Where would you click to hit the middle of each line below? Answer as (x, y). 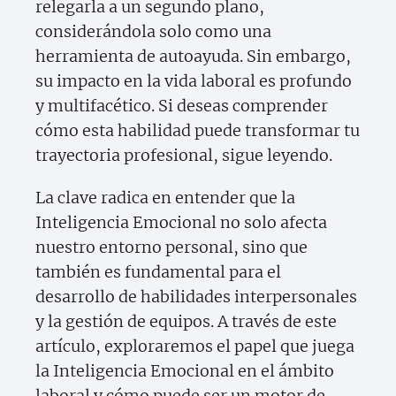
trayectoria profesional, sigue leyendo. (184, 156)
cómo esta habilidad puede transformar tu (198, 131)
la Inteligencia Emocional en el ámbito (185, 371)
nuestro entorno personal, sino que (171, 247)
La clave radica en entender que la (165, 198)
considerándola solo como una (153, 32)
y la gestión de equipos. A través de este (186, 322)
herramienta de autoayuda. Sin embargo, (193, 57)
